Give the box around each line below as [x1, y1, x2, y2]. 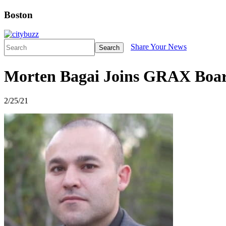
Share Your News [131, 42, 187, 51]
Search [99, 43, 120, 51]
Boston [4, 9, 33, 20]
